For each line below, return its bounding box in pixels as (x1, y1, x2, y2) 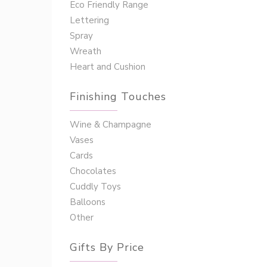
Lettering (70, 14, 109, 26)
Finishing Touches (70, 89, 166, 104)
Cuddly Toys (70, 181, 121, 193)
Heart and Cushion (70, 61, 145, 73)
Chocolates (70, 165, 116, 177)
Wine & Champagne (70, 119, 151, 131)
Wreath (70, 45, 101, 57)
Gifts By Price (70, 240, 144, 254)
